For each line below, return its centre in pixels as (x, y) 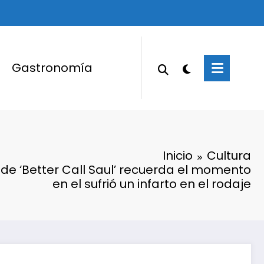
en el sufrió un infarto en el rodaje (152, 184)
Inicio (178, 155)
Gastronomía (52, 68)
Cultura (229, 155)
